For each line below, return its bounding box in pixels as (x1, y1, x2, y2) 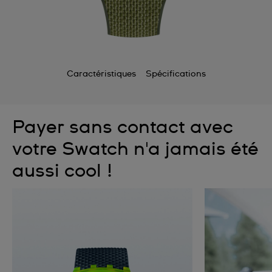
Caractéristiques (66, 70, 136, 78)
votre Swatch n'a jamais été (12, 140, 259, 158)
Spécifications (145, 70, 206, 78)
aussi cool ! (12, 162, 113, 180)
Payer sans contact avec (12, 118, 233, 137)
